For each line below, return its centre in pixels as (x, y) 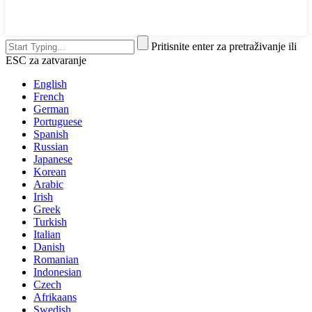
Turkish (50, 221)
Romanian (56, 259)
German (51, 109)
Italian (47, 234)
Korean (50, 171)
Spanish (51, 134)
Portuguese (58, 121)
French (49, 96)
